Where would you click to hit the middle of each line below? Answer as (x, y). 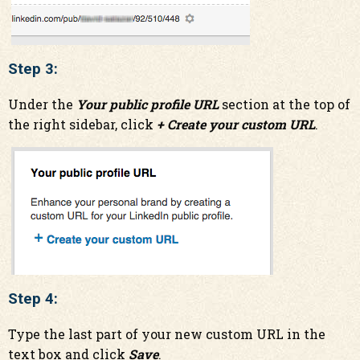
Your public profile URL (147, 104)
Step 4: (33, 299)
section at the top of (284, 104)
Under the (42, 104)
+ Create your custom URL (236, 124)
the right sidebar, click (82, 124)
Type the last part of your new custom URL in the (167, 334)
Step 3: (33, 69)
